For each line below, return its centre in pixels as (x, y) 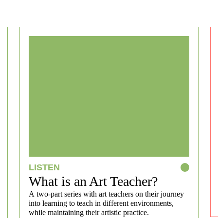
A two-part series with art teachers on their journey (106, 194)
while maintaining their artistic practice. (89, 212)
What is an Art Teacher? (93, 181)
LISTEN (44, 167)
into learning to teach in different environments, (101, 203)
